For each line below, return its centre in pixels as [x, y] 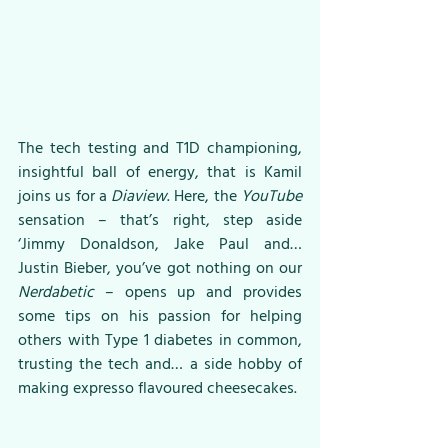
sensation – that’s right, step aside [160, 220]
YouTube [272, 196]
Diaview [139, 196]
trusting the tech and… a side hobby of [160, 364]
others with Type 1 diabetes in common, [160, 340]
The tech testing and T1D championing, [160, 148]
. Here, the [204, 196]
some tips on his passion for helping [160, 316]
